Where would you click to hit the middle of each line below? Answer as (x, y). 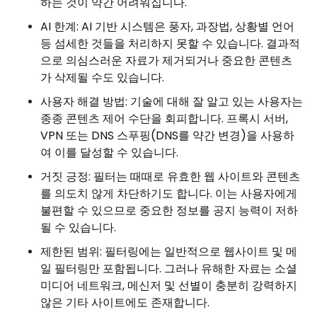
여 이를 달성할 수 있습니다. (109, 152)
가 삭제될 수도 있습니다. (102, 77)
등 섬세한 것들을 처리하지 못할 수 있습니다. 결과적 (170, 43)
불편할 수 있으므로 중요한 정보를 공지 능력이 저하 (169, 210)
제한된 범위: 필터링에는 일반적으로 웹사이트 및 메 (169, 251)
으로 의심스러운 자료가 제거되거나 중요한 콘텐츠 (166, 60)
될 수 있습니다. (78, 227)
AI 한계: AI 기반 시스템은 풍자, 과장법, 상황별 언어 (167, 26)
